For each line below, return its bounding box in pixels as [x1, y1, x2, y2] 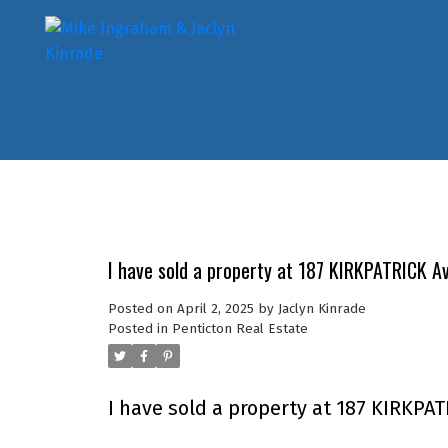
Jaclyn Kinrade [277, 300, 366, 317]
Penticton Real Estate [171, 320, 308, 337]
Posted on [107, 300, 177, 317]
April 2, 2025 [176, 300, 254, 317]
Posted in [107, 320, 168, 337]
